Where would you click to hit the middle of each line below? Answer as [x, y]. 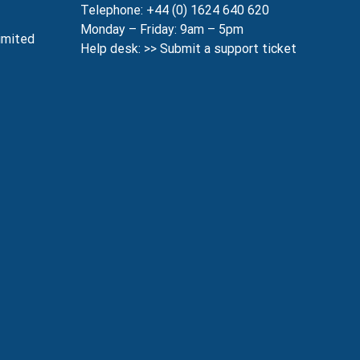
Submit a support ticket [228, 49]
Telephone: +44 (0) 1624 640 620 [175, 10]
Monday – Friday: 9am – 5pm [162, 29]
